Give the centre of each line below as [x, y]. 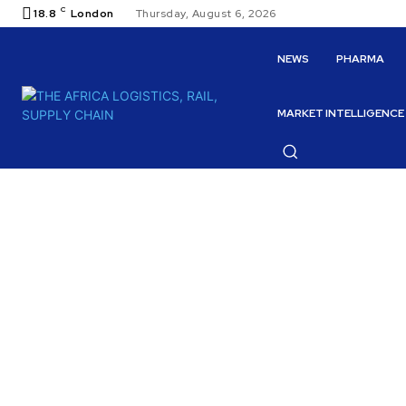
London [92, 14]
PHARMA [361, 59]
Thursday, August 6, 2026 [206, 14]
